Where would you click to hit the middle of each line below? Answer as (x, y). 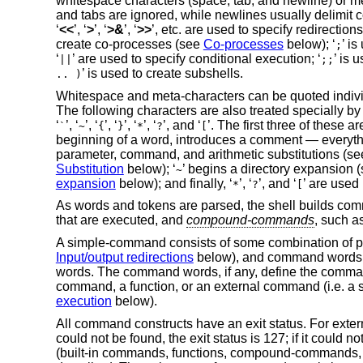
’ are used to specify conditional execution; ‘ (196, 59)
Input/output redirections (124, 258)
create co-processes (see (129, 45)
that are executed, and (121, 220)
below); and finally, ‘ (174, 183)
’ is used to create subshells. (162, 74)
